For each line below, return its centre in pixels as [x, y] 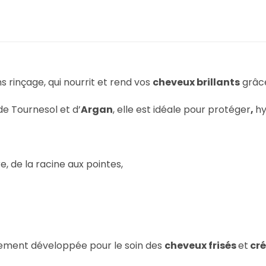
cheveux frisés [201, 246]
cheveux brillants [196, 83]
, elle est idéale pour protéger [182, 110]
